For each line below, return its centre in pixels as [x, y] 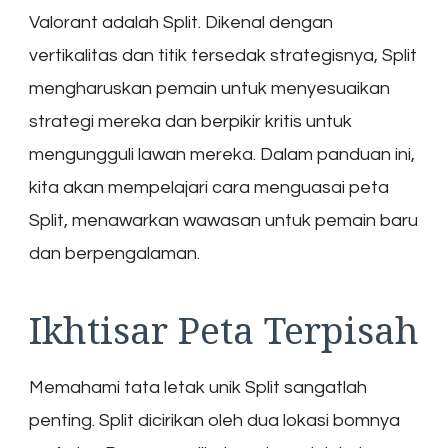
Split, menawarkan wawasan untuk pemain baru [223, 221]
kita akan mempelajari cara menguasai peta [209, 188]
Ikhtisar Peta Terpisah [224, 330]
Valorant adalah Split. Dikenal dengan [181, 23]
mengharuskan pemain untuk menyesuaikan [209, 89]
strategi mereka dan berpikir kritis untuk [190, 122]
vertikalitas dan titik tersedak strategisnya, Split [223, 56]
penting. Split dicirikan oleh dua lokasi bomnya [214, 420]
